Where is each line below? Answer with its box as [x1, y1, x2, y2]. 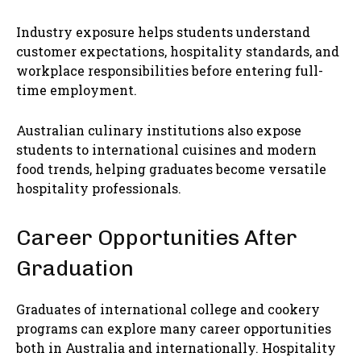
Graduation [16, 255, 134, 282]
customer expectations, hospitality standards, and [16, 43, 339, 60]
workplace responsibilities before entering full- [16, 62, 323, 80]
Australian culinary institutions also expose [16, 122, 301, 139]
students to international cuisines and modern [16, 141, 317, 159]
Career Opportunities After [16, 225, 297, 251]
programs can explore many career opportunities [16, 320, 331, 338]
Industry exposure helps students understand [16, 23, 310, 41]
